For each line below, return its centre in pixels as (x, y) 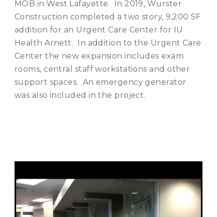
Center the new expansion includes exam (99, 56)
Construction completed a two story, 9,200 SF (108, 16)
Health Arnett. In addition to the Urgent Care (108, 43)
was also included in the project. (80, 95)
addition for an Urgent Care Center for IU (99, 30)
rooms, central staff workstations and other (102, 69)
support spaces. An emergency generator (101, 82)
